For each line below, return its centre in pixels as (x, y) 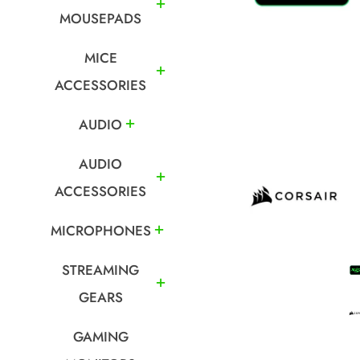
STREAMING (100, 270)
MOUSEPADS (100, 18)
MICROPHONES (100, 231)
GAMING (100, 337)
